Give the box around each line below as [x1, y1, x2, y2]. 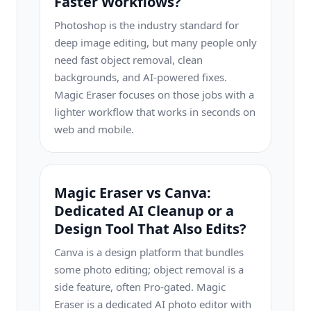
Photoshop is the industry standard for [54, 18, 239, 32]
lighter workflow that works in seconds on [54, 105, 255, 119]
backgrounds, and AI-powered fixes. [54, 70, 227, 84]
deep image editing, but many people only [54, 35, 257, 49]
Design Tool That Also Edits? [54, 219, 246, 238]
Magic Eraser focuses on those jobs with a [54, 87, 254, 101]
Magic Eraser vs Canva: [54, 183, 211, 202]
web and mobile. [54, 122, 134, 136]
